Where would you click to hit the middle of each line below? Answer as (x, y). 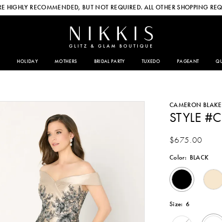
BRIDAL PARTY (109, 61)
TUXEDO (151, 61)
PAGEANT (188, 61)
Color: (178, 157)
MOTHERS (66, 61)
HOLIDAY (27, 61)
